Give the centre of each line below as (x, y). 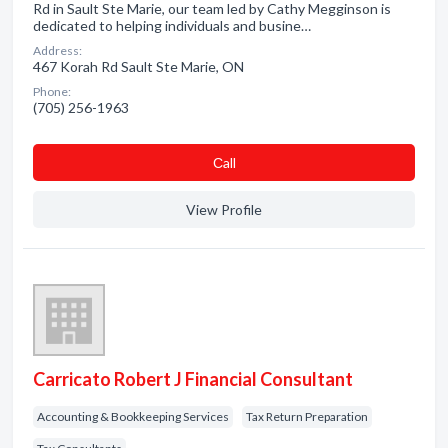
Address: (57, 50)
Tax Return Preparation (307, 416)
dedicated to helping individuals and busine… (172, 25)
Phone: (52, 91)
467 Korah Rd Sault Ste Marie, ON (138, 66)
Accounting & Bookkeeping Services (133, 416)
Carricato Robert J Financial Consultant (193, 379)
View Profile (224, 209)
